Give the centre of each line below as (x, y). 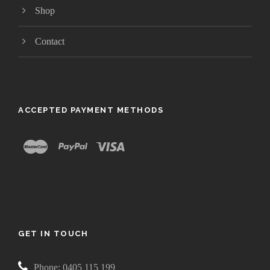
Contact (50, 41)
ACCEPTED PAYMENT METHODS (91, 110)
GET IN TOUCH (53, 234)
